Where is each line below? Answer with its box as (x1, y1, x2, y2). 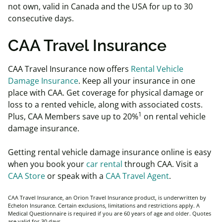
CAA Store (8, 170, 45, 181)
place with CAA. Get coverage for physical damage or (8, 87, 204, 98)
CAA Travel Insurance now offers (8, 63, 131, 74)
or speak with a (45, 170, 106, 181)
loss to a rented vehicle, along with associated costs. (8, 99, 203, 110)
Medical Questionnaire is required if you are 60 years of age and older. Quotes (8, 210, 211, 217)
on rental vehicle (142, 111, 206, 122)
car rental (86, 158, 122, 169)
